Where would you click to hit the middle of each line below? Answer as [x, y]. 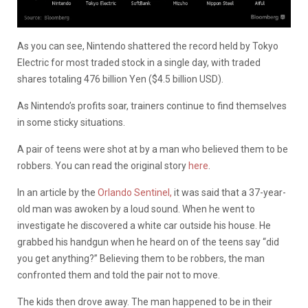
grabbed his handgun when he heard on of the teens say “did [148, 242]
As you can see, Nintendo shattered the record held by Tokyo [148, 46]
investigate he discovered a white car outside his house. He [144, 225]
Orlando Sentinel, [136, 192]
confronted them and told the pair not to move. [119, 275]
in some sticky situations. [71, 122]
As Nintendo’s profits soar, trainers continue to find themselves [152, 106]
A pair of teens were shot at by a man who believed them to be [153, 149]
